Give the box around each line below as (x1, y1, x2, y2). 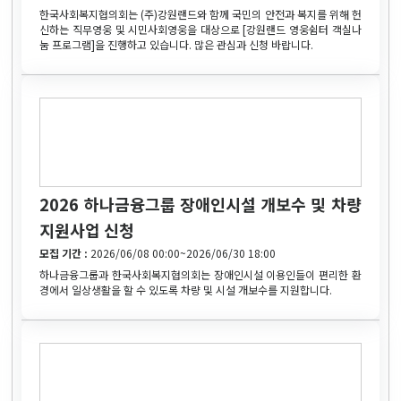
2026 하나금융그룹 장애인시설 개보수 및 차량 (39, 192, 362, 216)
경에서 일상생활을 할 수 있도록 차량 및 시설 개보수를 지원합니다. (39, 281, 333, 297)
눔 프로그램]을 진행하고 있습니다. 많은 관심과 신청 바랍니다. (39, 36, 314, 52)
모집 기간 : (39, 244, 91, 260)
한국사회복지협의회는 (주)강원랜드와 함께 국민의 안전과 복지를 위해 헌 (39, 5, 362, 21)
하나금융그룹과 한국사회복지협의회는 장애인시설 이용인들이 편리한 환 (39, 266, 362, 282)
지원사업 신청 (39, 218, 135, 242)
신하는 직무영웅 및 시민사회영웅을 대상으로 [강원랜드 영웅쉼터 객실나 (39, 21, 362, 37)
